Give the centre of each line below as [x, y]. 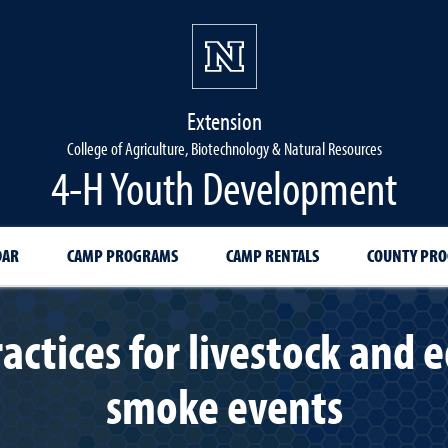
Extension [224, 120]
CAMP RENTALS [272, 255]
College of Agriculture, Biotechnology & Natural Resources [224, 148]
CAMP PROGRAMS [122, 255]
